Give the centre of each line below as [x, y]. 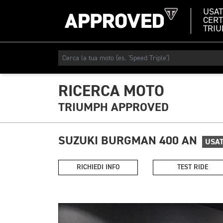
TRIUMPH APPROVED [113, 107]
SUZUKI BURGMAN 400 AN [128, 141]
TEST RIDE [193, 167]
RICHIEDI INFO [98, 167]
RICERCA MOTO [111, 91]
